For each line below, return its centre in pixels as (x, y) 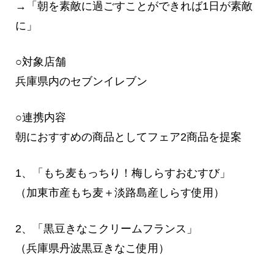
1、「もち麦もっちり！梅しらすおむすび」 (123, 173)
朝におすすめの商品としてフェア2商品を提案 (128, 137)
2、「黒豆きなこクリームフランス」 (106, 228)
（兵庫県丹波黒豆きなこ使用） (92, 248)
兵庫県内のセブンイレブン (81, 81)
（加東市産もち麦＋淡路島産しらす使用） (120, 192)
